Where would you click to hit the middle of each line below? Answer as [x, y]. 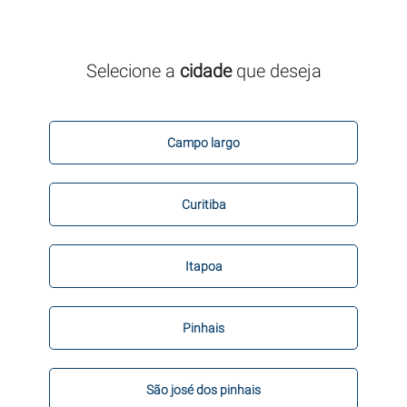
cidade [205, 71]
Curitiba [203, 204]
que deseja [276, 71]
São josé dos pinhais [203, 390]
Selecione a [133, 71]
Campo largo [203, 143]
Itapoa [203, 266]
